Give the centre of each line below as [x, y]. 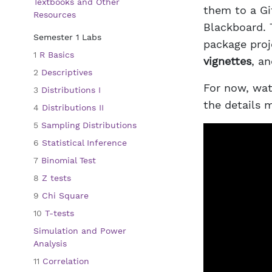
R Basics [55, 55]
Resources [55, 15]
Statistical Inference [83, 143]
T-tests [58, 213]
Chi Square [64, 195]
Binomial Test [67, 160]
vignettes [227, 61]
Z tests [55, 178]
